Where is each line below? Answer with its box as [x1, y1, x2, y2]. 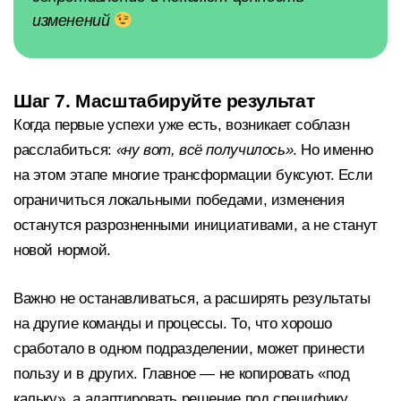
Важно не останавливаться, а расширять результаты [13, 289, 371, 307]
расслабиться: [13, 141, 116, 159]
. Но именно [293, 141, 373, 159]
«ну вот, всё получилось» [115, 141, 294, 159]
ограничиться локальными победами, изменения [13, 192, 345, 209]
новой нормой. [13, 242, 111, 260]
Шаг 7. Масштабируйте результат [13, 90, 315, 112]
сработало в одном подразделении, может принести [13, 339, 365, 357]
